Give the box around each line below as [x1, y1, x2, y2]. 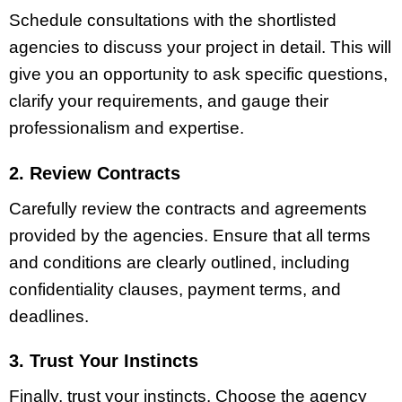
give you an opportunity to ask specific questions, [9, 64, 388, 83]
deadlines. [9, 306, 89, 326]
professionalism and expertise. [9, 118, 244, 137]
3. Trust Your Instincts [9, 351, 198, 371]
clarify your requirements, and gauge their [9, 91, 328, 110]
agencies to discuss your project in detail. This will [9, 37, 391, 57]
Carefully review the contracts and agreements [9, 198, 367, 218]
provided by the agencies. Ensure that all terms [9, 225, 371, 245]
